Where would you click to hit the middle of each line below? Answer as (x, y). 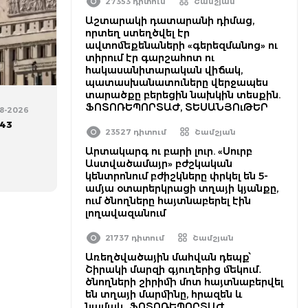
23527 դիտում (136, 132)
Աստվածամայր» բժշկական (159, 164)
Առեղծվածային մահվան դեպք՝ (168, 257)
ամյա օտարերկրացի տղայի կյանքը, (182, 188)
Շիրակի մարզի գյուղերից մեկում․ (174, 269)
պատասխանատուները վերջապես (177, 82)
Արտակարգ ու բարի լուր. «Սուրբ (169, 151)
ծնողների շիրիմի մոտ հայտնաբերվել (184, 282)
